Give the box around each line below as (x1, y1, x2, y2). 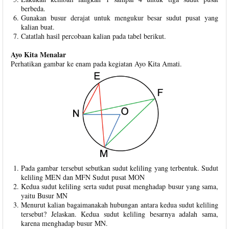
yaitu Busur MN (21, 191, 67, 201)
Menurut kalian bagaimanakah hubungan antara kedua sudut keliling (21, 200, 218, 210)
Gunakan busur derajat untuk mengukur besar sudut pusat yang (21, 13, 218, 23)
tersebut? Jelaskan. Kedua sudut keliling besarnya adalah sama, (21, 209, 218, 219)
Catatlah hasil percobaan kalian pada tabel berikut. (21, 31, 166, 41)
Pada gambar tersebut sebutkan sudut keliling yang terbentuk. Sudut (21, 163, 218, 173)
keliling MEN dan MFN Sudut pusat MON (21, 172, 145, 182)
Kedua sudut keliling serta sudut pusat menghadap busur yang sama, (21, 181, 218, 192)
